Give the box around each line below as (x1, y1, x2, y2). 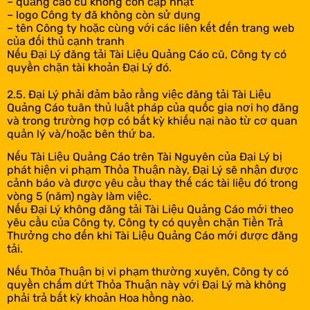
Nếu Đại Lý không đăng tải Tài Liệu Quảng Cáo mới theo (7, 203, 293, 216)
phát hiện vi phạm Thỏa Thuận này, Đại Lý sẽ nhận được (7, 163, 298, 176)
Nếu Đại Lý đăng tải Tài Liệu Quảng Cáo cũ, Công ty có (7, 48, 286, 61)
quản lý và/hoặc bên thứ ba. (7, 127, 155, 140)
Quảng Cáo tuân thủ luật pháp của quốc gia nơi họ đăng (7, 101, 299, 114)
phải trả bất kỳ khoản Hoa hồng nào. (7, 291, 194, 304)
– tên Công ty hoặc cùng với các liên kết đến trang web (7, 21, 295, 35)
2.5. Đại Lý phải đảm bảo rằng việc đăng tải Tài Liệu (7, 88, 271, 101)
